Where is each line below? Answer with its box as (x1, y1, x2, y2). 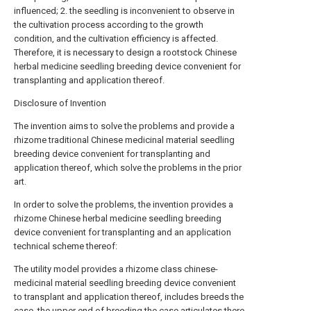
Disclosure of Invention (14, 98, 106, 108)
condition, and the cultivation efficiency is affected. (14, 33, 218, 44)
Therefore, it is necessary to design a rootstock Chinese (14, 47, 237, 58)
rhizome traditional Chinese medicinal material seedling (14, 135, 235, 145)
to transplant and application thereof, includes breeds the (14, 292, 244, 302)
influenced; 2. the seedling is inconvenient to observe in (14, 6, 235, 16)
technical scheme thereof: (14, 241, 117, 251)
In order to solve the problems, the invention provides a (14, 199, 233, 210)
